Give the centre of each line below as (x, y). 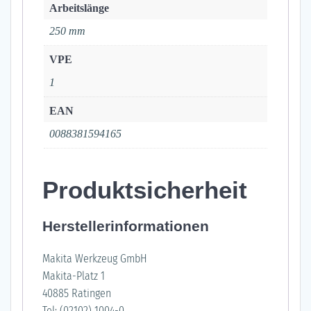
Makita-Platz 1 (74, 276)
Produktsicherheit (145, 190)
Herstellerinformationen (126, 226)
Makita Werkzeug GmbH (95, 259)
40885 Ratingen (77, 294)
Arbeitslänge (79, 8)
